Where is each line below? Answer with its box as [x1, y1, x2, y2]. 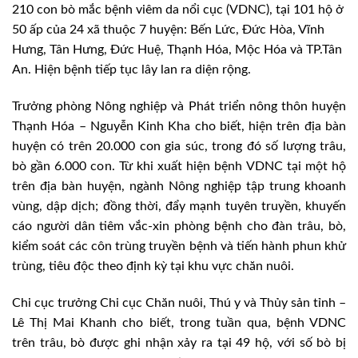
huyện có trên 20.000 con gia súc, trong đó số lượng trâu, [12, 140, 346, 153]
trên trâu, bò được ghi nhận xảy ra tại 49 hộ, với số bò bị [12, 336, 346, 349]
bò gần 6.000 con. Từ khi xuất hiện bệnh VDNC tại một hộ [12, 160, 346, 173]
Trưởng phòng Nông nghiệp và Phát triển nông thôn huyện [12, 100, 346, 113]
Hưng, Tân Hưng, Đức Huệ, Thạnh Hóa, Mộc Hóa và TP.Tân [12, 43, 342, 57]
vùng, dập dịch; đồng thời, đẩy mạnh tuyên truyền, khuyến [12, 200, 346, 213]
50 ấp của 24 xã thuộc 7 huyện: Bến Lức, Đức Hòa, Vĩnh [12, 23, 324, 37]
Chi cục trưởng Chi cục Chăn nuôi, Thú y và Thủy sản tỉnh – [12, 296, 346, 309]
